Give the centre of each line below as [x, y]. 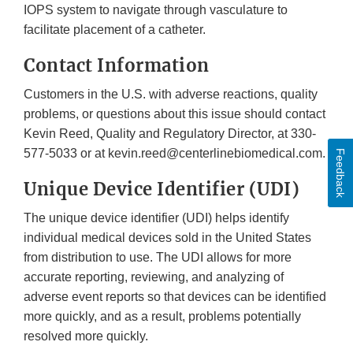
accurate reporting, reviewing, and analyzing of [154, 277]
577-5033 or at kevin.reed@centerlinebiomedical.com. [175, 154]
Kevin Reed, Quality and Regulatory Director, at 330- [170, 134]
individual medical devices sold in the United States [167, 238]
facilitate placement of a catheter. [118, 30]
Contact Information [117, 66]
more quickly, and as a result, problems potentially [162, 317]
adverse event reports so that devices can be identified [175, 297]
